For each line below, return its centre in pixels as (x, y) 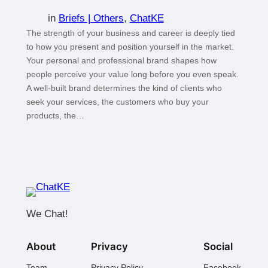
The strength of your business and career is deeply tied (130, 33)
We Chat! (47, 214)
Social (218, 247)
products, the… (55, 116)
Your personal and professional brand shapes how (121, 61)
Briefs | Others (91, 19)
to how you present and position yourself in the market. (130, 47)
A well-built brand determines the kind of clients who (124, 88)
